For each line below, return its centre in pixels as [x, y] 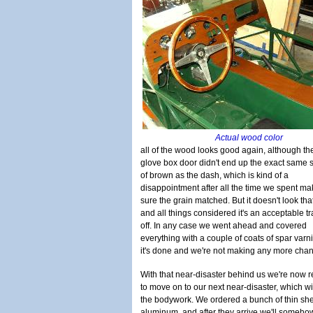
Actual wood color [251, 138]
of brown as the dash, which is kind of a [214, 175]
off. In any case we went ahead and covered [224, 226]
